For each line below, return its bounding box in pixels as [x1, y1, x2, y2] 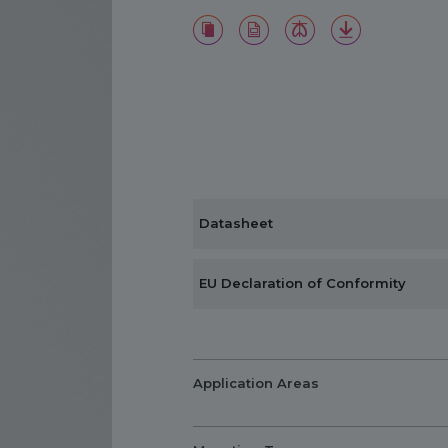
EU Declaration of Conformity [198, 275, 406, 292]
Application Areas [192, 375, 319, 392]
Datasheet [198, 215, 273, 232]
